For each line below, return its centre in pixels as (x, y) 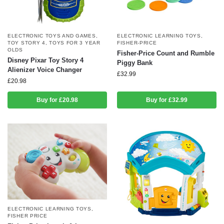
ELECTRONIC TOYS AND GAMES (52, 35)
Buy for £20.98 (57, 100)
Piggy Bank (135, 62)
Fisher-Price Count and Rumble (166, 53)
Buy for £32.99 (167, 100)
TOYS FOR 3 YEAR (75, 42)
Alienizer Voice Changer (45, 69)
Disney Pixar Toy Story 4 (45, 60)
